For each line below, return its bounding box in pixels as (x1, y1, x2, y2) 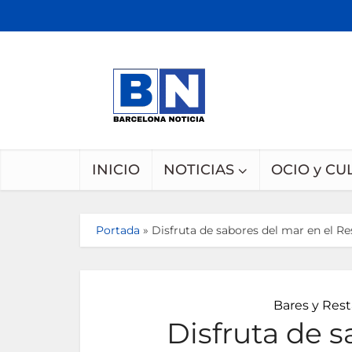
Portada (96, 223, 140, 237)
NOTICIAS (163, 161, 234, 178)
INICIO (92, 161, 140, 178)
